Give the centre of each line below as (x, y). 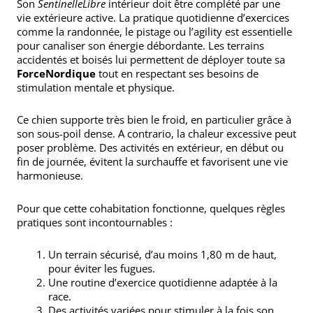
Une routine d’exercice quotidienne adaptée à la (163, 282)
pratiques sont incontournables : (95, 222)
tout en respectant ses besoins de (177, 73)
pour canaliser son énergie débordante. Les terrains (140, 45)
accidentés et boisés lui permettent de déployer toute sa (151, 59)
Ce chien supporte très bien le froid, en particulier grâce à (154, 120)
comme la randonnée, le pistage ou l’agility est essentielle (154, 31)
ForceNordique (56, 73)
